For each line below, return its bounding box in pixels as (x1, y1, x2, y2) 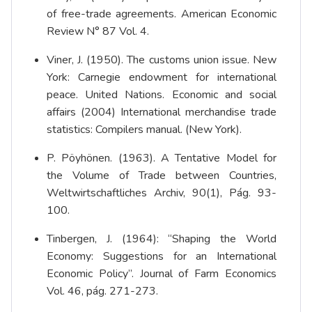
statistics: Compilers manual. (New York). (47, 122, 242, 138)
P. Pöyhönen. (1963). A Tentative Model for (47, 150, 276, 166)
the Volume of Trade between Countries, (47, 168, 276, 184)
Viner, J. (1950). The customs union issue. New (47, 52, 276, 68)
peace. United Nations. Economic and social (47, 87, 276, 103)
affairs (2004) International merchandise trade (47, 104, 276, 120)
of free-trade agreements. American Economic (47, 6, 276, 22)
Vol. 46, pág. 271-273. (47, 283, 158, 299)
